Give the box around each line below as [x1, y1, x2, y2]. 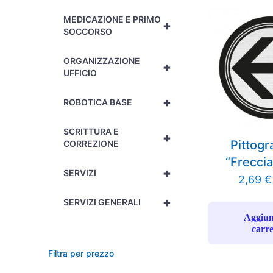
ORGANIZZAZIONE [63, 55, 141, 66]
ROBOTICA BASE [63, 97, 133, 107]
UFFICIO [63, 68, 97, 78]
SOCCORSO [63, 26, 113, 37]
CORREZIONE [63, 138, 119, 149]
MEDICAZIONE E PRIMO [63, 14, 161, 24]
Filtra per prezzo [48, 248, 115, 258]
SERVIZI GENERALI [63, 197, 141, 207]
